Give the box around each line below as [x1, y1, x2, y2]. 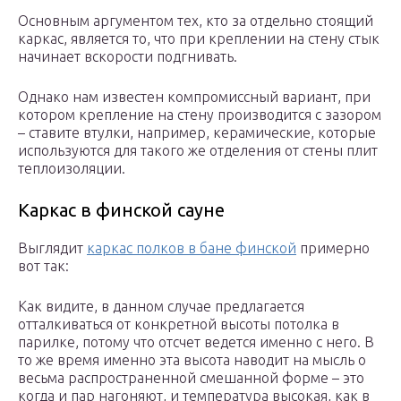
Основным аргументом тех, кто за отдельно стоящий [18, 13, 373, 30]
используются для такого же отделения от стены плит [18, 142, 378, 159]
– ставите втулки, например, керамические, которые [18, 124, 376, 141]
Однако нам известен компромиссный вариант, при [18, 89, 371, 106]
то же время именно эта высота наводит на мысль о [18, 352, 366, 369]
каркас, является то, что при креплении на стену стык [18, 30, 380, 47]
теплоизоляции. [18, 160, 125, 177]
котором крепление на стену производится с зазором [18, 107, 381, 124]
